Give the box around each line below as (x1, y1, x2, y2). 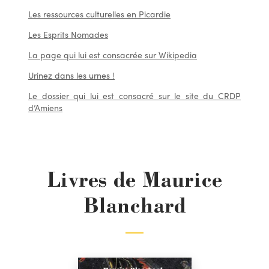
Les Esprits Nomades (28, 28, 108, 40)
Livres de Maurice (47, 171, 222, 193)
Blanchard (83, 197, 186, 219)
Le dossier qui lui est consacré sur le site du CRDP (28, 89, 241, 101)
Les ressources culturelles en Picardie (28, 7, 171, 20)
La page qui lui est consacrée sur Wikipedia (28, 48, 197, 61)
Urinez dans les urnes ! (28, 68, 115, 81)
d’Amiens (28, 101, 62, 113)
